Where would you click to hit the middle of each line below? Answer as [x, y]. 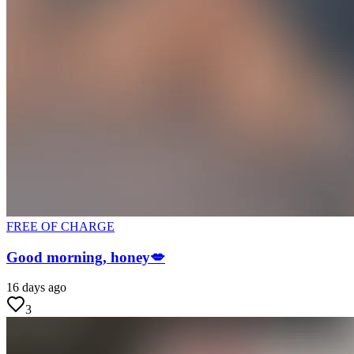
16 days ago [36, 288]
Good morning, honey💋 [86, 257]
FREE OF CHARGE [60, 226]
